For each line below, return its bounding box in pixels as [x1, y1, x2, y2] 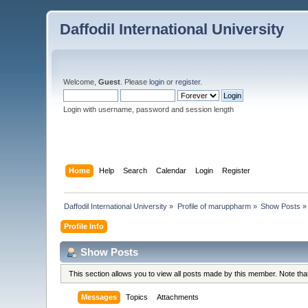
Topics [126, 293, 148, 302]
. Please [120, 78, 150, 86]
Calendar [155, 166, 186, 175]
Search [122, 166, 147, 175]
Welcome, [63, 78, 99, 86]
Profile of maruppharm [177, 201, 251, 210]
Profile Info [64, 221, 104, 230]
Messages [81, 293, 118, 302]
